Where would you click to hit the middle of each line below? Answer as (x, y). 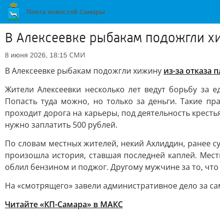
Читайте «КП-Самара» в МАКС (64, 204)
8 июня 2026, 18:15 (36, 55)
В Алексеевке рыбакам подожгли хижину (84, 71)
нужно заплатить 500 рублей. (61, 125)
